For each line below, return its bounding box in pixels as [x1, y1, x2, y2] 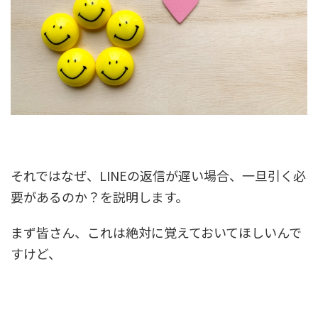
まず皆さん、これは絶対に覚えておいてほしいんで [11, 222, 302, 241]
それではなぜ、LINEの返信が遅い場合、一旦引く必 [11, 165, 306, 185]
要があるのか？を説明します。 [11, 187, 188, 206]
